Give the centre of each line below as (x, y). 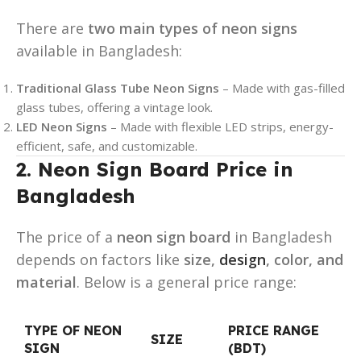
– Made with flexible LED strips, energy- (220, 126)
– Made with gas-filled (282, 87)
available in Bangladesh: (99, 50)
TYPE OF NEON (73, 330)
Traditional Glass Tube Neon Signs (118, 87)
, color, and (305, 259)
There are (52, 28)
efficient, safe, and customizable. (107, 145)
